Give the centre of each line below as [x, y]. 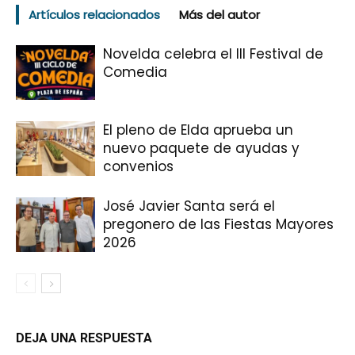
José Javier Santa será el [189, 206]
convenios [138, 166]
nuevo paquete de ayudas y [201, 148]
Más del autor [219, 15]
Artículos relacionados [94, 15]
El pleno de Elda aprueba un [198, 130]
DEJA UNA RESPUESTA [84, 338]
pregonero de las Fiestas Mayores [218, 224]
